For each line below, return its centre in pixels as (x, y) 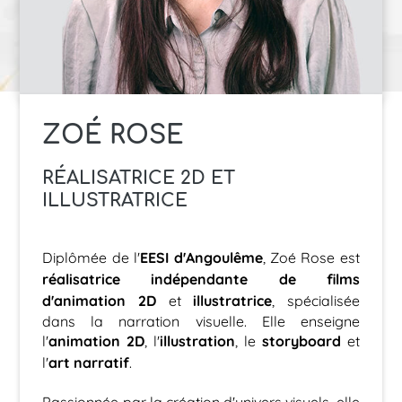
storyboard (301, 341)
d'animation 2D (99, 300)
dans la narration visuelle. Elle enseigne (201, 320)
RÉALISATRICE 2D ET (139, 176)
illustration (198, 341)
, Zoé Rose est (311, 257)
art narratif (89, 362)
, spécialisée (316, 300)
